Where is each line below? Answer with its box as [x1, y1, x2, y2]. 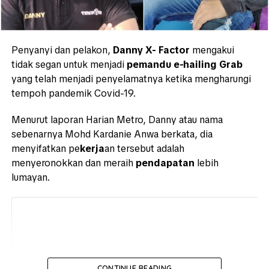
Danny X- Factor [112, 44, 190, 57]
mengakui [189, 44, 234, 57]
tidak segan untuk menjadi [11, 58, 127, 71]
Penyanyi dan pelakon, [11, 44, 113, 57]
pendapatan [135, 157, 195, 170]
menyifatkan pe [11, 142, 80, 156]
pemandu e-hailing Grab [126, 58, 243, 71]
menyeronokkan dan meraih [11, 157, 136, 170]
